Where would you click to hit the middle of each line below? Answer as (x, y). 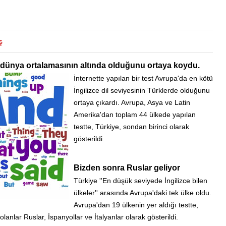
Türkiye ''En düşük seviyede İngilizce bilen (140, 181)
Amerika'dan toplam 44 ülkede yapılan (135, 115)
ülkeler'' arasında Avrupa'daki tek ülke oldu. (143, 193)
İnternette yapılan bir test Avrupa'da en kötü (143, 79)
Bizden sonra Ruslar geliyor (127, 168)
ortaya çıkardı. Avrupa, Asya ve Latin (132, 103)
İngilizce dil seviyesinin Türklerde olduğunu (142, 91)
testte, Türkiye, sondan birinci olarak (131, 127)
